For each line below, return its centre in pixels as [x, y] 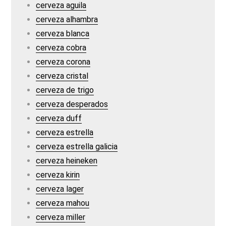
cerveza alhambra [67, 19]
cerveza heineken [67, 161]
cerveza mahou [63, 203]
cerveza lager [60, 189]
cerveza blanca [63, 34]
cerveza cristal [62, 76]
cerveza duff [59, 118]
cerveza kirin [58, 175]
